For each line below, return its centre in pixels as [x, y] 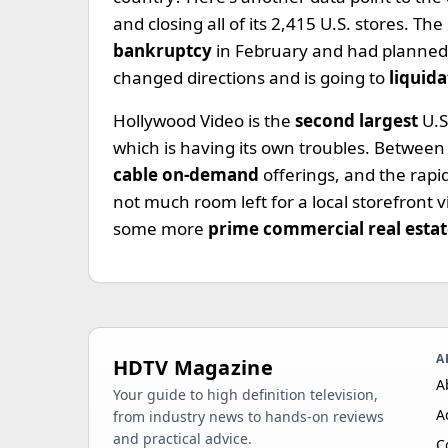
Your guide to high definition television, [245, 394]
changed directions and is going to [251, 77]
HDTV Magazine [193, 367]
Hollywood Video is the [202, 120]
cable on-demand [188, 174]
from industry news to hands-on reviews [248, 416]
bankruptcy [164, 50]
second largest [356, 120]
